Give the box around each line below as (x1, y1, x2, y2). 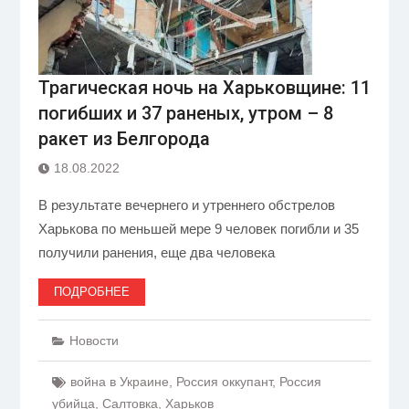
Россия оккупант (175, 374, 272, 389)
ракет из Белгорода (37, 128, 210, 150)
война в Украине (69, 374, 169, 389)
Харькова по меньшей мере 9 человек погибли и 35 (37, 221, 359, 236)
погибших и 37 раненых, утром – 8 (37, 102, 333, 124)
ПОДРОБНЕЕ (53, 285, 130, 299)
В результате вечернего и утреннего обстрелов (37, 197, 335, 213)
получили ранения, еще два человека (37, 245, 275, 260)
